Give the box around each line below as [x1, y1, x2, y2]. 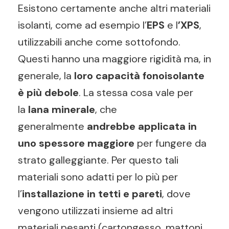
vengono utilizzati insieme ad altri [18, 204, 173, 217]
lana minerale [28, 103, 95, 116]
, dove [162, 187, 191, 200]
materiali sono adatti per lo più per [18, 170, 178, 184]
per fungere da [134, 136, 207, 150]
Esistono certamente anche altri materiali [18, 2, 211, 15]
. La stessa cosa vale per [79, 86, 193, 99]
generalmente [18, 120, 87, 133]
